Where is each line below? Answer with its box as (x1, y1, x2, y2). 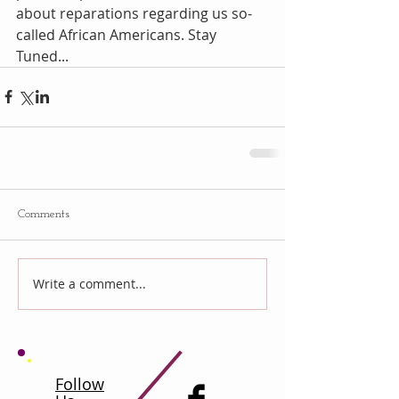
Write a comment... (33, 275, 146, 293)
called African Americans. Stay (16, 24, 220, 45)
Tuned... (16, 45, 69, 66)
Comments (18, 207, 69, 221)
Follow (55, 372, 104, 395)
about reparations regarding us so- (16, 3, 252, 23)
